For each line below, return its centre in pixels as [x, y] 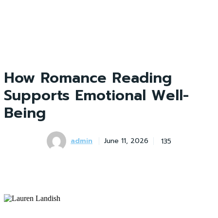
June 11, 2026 [126, 141]
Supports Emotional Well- [96, 95]
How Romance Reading [88, 78]
